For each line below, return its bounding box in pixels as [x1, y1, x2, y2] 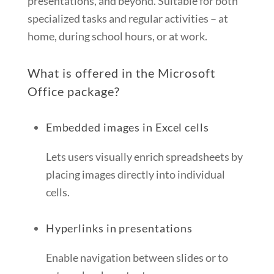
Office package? [27, 84, 120, 99]
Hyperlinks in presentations [45, 221, 193, 235]
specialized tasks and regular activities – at [27, 12, 228, 26]
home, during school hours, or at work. [27, 29, 207, 43]
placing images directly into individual [45, 168, 225, 182]
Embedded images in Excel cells [45, 120, 209, 135]
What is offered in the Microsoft [27, 65, 216, 81]
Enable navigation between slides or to [45, 251, 228, 265]
